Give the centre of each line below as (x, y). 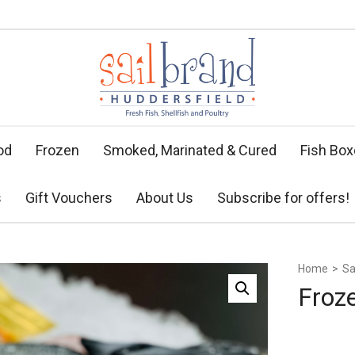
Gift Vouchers (69, 198)
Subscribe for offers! (283, 198)
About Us (165, 198)
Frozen (57, 150)
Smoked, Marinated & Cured (190, 150)
